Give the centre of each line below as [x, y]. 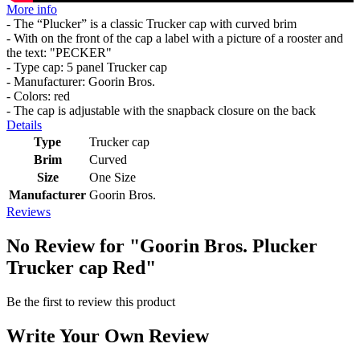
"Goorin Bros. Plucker [223, 245]
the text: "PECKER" [59, 53]
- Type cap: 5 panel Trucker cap [87, 67]
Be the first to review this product [91, 301]
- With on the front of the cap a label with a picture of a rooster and [175, 39]
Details [24, 125]
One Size [112, 178]
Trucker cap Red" [81, 267]
